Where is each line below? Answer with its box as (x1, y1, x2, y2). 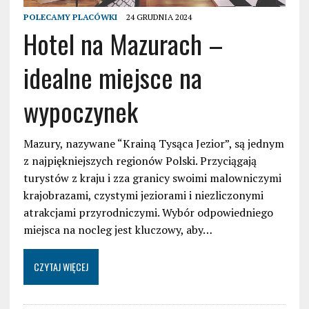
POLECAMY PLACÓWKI (23, 12, 117, 23)
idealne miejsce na (23, 58, 202, 97)
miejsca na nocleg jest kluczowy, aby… (23, 222, 212, 238)
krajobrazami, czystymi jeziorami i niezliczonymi (23, 188, 263, 203)
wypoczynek (23, 92, 138, 131)
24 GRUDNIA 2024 (126, 12, 192, 23)
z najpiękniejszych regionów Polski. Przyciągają (23, 153, 257, 169)
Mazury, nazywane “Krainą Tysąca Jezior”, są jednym (23, 136, 284, 152)
